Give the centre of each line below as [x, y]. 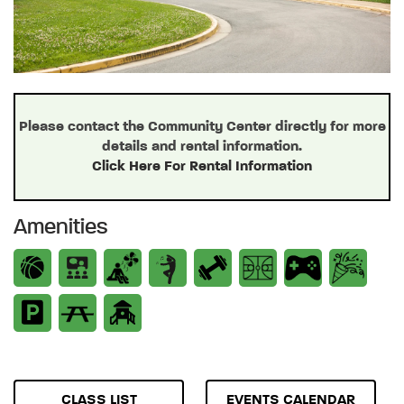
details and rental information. [202, 147]
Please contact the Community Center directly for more [202, 127]
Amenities [61, 228]
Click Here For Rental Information [202, 167]
